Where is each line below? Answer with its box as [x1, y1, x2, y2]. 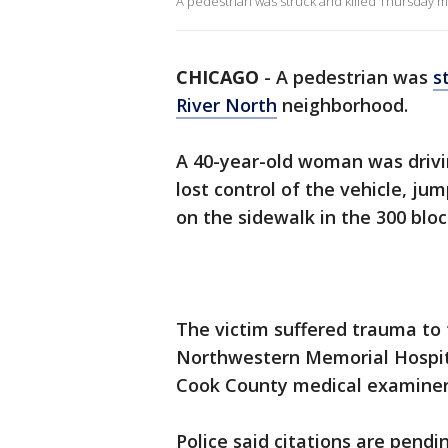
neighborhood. [277, 93, 408, 117]
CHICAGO [176, 65, 259, 89]
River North [176, 93, 277, 117]
